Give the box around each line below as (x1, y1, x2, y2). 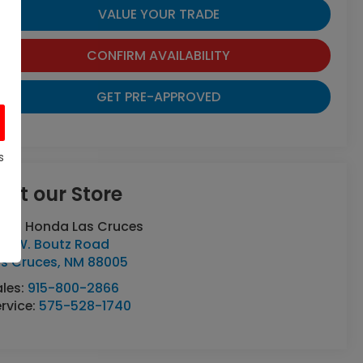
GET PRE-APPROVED (96, 87, 221, 106)
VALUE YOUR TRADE (97, 4, 220, 23)
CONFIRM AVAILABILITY (87, 45, 231, 65)
